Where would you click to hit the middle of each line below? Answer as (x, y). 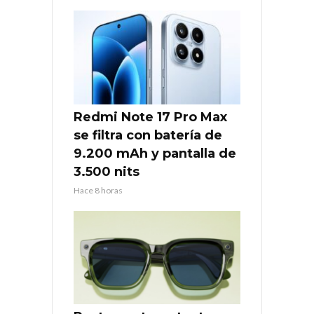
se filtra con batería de (148, 135)
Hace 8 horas (98, 190)
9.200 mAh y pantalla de (155, 153)
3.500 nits (107, 171)
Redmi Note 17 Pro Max (150, 117)
